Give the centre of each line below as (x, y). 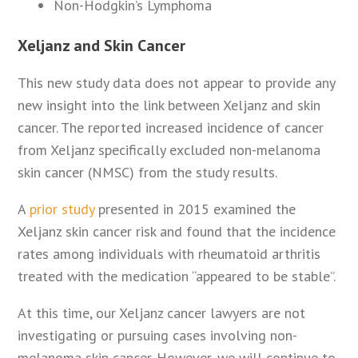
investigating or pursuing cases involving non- (158, 336)
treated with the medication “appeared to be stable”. (177, 276)
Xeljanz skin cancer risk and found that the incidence (177, 232)
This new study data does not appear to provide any (177, 83)
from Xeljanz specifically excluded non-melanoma (169, 150)
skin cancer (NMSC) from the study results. (148, 173)
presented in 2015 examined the (195, 209)
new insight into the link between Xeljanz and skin (169, 105)
